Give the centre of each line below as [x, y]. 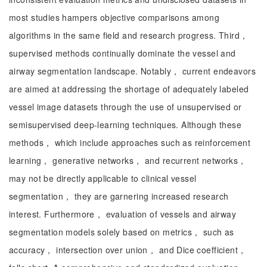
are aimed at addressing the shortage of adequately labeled [129, 89]
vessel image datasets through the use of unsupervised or [125, 107]
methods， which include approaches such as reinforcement [130, 142]
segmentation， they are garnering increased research [119, 196]
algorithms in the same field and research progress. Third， [129, 35]
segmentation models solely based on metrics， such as [122, 232]
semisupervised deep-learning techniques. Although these [125, 125]
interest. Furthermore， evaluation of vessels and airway [123, 214]
